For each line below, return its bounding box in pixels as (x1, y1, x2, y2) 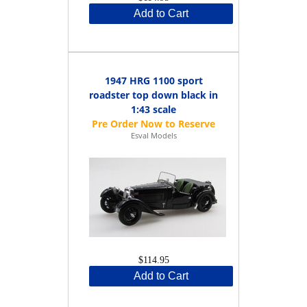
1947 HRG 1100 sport (104, 73, 203, 87)
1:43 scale (131, 102, 176, 116)
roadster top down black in (89, 88, 218, 101)
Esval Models (130, 130, 177, 140)
